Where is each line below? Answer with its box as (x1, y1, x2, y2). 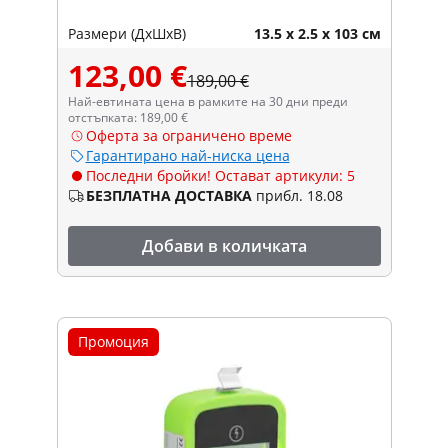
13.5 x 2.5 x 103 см (253, 23, 381, 43)
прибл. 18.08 (255, 185, 343, 205)
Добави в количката (141, 234, 307, 257)
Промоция (77, 331, 149, 351)
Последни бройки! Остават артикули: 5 (85, 165, 355, 185)
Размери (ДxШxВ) (67, 23, 186, 43)
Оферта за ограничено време (85, 125, 292, 145)
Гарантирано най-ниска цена (85, 145, 290, 165)
